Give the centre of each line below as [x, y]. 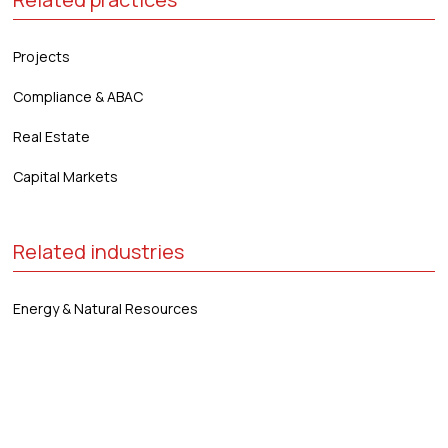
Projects [42, 56]
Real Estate [52, 136]
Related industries [99, 251]
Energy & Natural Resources [106, 308]
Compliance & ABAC [78, 96]
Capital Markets [66, 176]
